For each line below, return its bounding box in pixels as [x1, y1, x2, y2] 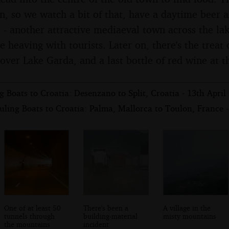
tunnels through [4, 211, 55, 220]
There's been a [83, 203, 129, 212]
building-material [83, 211, 138, 220]
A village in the [163, 203, 211, 212]
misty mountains [163, 211, 217, 220]
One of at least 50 [4, 203, 61, 212]
